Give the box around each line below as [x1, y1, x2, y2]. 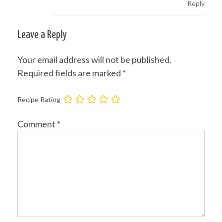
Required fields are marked [17, 67, 122, 78]
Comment [17, 118, 57, 129]
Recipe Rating [17, 95, 60, 104]
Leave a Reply [17, 29, 67, 41]
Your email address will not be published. [17, 54, 171, 65]
